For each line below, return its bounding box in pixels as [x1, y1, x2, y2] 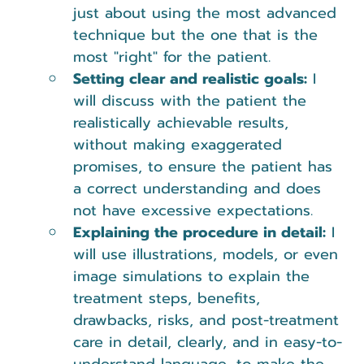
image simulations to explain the [73, 264, 315, 288]
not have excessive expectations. [73, 198, 313, 222]
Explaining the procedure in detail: [73, 220, 326, 244]
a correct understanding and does [73, 176, 327, 200]
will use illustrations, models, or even [73, 242, 344, 266]
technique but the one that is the [73, 23, 323, 46]
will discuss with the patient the [73, 89, 312, 112]
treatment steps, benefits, [73, 286, 266, 310]
